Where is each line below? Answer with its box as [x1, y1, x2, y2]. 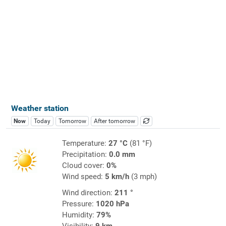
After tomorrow [94, 117, 136, 125]
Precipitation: [62, 149, 109, 159]
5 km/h [104, 172, 129, 181]
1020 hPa [95, 199, 129, 208]
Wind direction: [62, 188, 115, 197]
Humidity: [62, 210, 96, 219]
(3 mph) [129, 172, 157, 181]
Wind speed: [62, 172, 105, 181]
